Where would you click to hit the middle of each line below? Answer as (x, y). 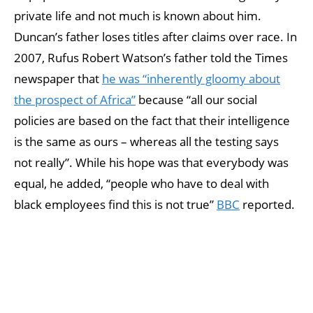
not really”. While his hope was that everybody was (151, 162)
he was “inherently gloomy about (191, 78)
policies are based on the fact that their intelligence (152, 120)
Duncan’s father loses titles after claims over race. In (155, 36)
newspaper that (58, 78)
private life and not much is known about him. (138, 15)
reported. (267, 204)
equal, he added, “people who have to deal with (141, 183)
